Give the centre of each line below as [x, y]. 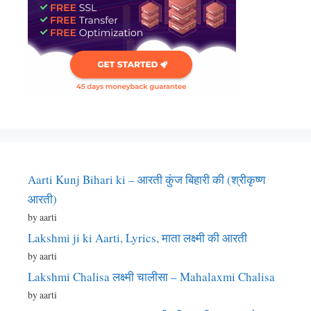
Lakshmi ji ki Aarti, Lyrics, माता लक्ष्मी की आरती [137, 237]
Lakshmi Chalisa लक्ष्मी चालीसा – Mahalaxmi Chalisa [151, 276]
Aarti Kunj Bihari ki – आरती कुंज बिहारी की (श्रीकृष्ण [146, 179]
